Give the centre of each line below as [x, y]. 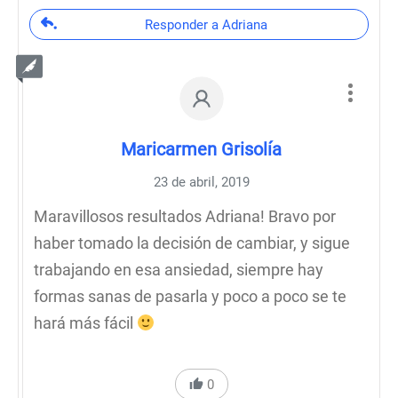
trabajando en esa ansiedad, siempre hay [179, 270]
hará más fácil [85, 323]
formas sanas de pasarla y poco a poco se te [190, 296]
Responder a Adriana [206, 25]
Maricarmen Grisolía [201, 149]
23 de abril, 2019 [201, 182]
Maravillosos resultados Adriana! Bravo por [185, 216]
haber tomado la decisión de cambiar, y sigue [192, 243]
